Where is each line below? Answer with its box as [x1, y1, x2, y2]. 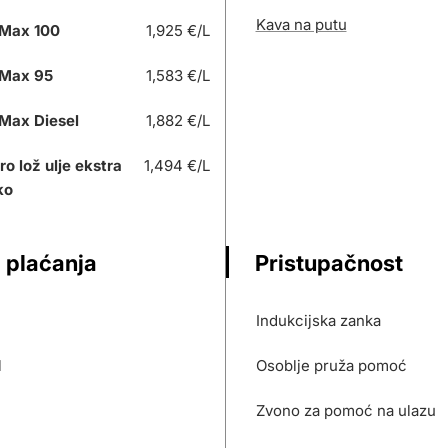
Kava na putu [255, 15, 347, 34]
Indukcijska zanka [255, 311, 381, 330]
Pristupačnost [254, 250, 403, 276]
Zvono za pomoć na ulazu [255, 401, 436, 420]
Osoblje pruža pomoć [255, 356, 407, 375]
